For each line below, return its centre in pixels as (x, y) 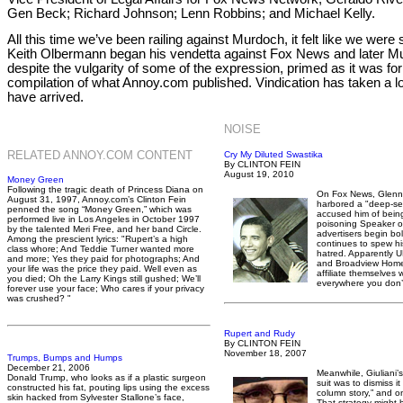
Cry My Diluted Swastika (273, 154)
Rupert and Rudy (260, 333)
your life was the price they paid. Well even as (102, 268)
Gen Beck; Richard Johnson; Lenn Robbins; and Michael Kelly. (191, 13)
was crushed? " (39, 298)
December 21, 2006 (49, 367)
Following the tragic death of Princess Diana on (105, 189)
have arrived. (45, 98)
